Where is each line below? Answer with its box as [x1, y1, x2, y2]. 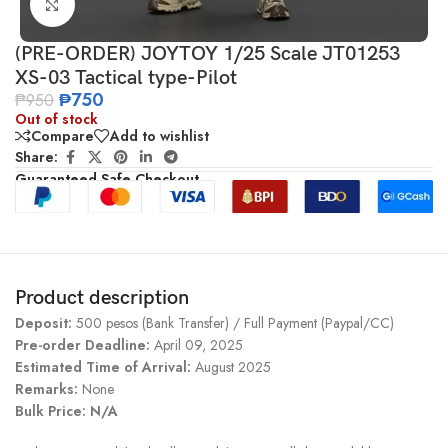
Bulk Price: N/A [15, 400, 118, 421]
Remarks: [15, 378, 82, 399]
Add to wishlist [110, 125, 209, 146]
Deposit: [15, 312, 76, 333]
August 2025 [195, 356, 271, 377]
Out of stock [15, 108, 98, 129]
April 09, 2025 [150, 334, 243, 355]
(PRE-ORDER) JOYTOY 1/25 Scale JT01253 [15, 41, 400, 66]
